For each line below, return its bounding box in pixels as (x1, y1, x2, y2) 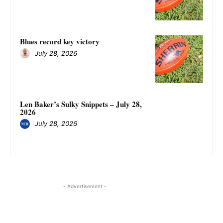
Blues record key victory (20, 36, 100, 47)
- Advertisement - (63, 183, 107, 190)
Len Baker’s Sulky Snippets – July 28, (20, 98, 142, 110)
